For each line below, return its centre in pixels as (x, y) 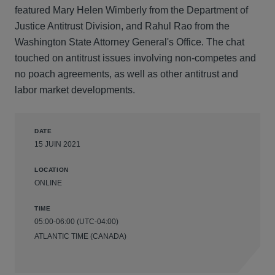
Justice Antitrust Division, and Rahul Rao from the (122, 26)
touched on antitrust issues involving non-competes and (135, 58)
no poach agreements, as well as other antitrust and (126, 74)
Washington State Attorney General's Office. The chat (130, 42)
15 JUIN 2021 (57, 144)
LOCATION (52, 170)
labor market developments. (75, 90)
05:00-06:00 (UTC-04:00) (76, 222)
